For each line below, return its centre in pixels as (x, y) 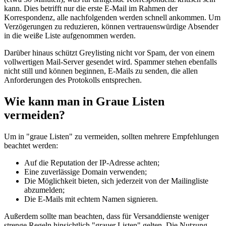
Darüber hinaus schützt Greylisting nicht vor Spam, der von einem (109, 53)
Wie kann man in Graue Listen (84, 102)
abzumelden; (44, 190)
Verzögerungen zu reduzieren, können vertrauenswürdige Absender (111, 27)
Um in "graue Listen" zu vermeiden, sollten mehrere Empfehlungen (111, 137)
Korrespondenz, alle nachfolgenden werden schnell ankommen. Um (112, 18)
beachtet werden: (31, 146)
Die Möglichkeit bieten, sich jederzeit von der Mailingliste (116, 181)
